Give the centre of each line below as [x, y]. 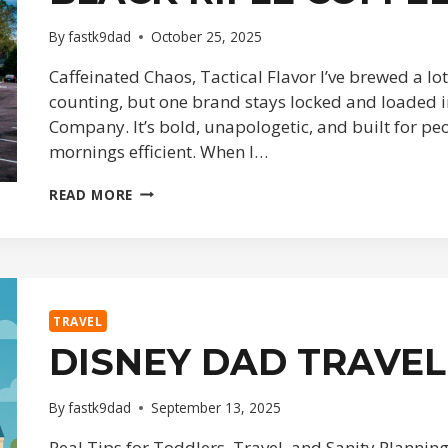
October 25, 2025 [207, 36]
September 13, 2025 [216, 408]
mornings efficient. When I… [158, 151]
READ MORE [91, 194]
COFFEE [158, 229]
